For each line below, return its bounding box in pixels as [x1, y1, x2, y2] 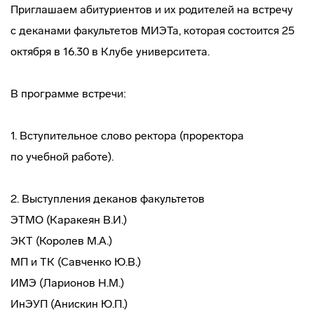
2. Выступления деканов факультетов [11, 192, 205, 205]
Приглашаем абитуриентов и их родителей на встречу [11, 3, 293, 16]
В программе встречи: [11, 87, 126, 100]
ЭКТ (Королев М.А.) [11, 234, 112, 247]
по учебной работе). [11, 150, 114, 163]
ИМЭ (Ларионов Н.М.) [11, 276, 124, 289]
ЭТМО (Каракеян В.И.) [11, 213, 127, 226]
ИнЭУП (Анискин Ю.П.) [11, 297, 128, 310]
